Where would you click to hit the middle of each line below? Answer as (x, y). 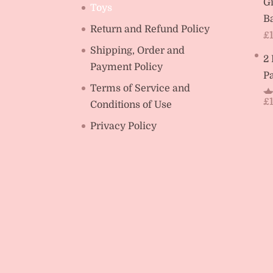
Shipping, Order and (138, 50)
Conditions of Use (131, 105)
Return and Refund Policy (150, 29)
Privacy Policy (124, 126)
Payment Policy (127, 67)
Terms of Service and (140, 88)
